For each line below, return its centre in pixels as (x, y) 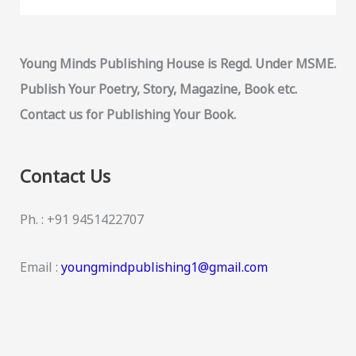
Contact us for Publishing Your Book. (128, 115)
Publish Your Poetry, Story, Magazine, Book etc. (158, 89)
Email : (40, 267)
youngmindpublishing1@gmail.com (164, 267)
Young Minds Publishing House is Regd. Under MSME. (178, 64)
